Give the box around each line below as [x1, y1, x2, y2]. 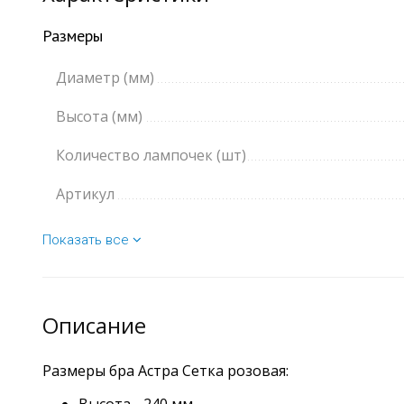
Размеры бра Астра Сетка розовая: [42, 361, 292, 381]
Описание [42, 310, 146, 341]
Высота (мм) [56, 106, 142, 127]
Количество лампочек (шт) [56, 145, 246, 166]
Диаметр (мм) [56, 68, 154, 88]
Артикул [56, 184, 115, 205]
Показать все [42, 232, 133, 249]
